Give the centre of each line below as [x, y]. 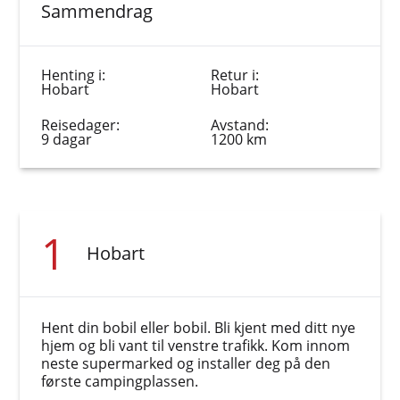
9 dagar [67, 139]
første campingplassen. [120, 381]
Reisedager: [81, 125]
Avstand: [240, 125]
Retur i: [235, 75]
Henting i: [74, 75]
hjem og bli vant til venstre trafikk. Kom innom [196, 346]
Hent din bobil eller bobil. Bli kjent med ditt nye [199, 328]
